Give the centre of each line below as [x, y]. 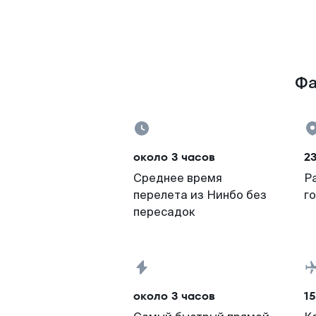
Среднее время [178, 178]
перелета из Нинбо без [200, 195]
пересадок [164, 212]
